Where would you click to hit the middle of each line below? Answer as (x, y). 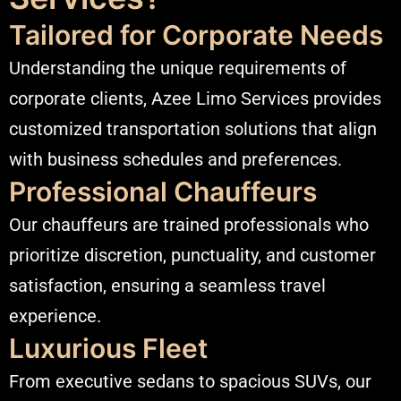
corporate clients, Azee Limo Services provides (195, 98)
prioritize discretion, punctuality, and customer (192, 255)
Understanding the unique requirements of (178, 68)
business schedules (125, 159)
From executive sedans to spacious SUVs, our (190, 381)
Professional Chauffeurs (163, 191)
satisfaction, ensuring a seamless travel (167, 285)
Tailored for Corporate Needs (196, 34)
